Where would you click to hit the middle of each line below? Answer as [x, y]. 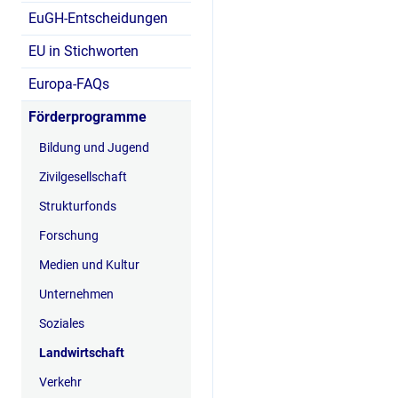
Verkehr [60, 382]
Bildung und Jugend [94, 147]
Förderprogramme [88, 117]
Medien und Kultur [89, 265]
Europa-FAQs [69, 84]
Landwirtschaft [82, 353]
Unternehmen [76, 294]
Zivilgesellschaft [83, 177]
